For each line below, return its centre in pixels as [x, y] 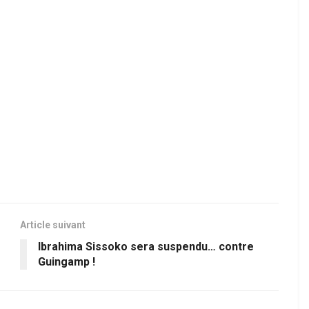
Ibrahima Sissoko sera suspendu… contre [146, 247]
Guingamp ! [67, 262]
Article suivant [53, 225]
